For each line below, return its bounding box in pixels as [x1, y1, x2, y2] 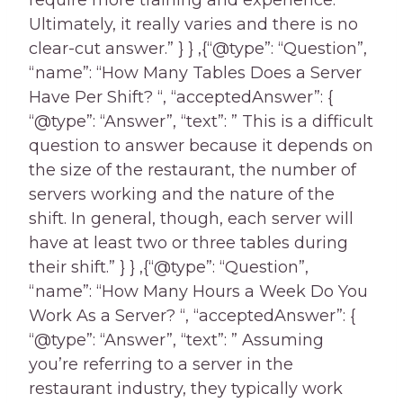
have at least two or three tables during [29, 233, 348, 254]
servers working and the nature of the [29, 184, 335, 205]
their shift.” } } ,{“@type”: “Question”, [29, 257, 309, 278]
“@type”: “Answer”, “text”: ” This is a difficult [29, 112, 373, 132]
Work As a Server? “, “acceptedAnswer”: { [29, 306, 355, 327]
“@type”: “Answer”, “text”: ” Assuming [29, 330, 324, 351]
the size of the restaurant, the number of [29, 160, 356, 181]
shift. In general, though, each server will [29, 209, 354, 229]
